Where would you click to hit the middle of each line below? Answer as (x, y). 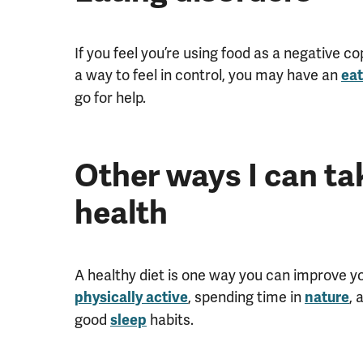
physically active (131, 297)
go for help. (110, 97)
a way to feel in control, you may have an (208, 75)
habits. (170, 319)
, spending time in (246, 297)
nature (327, 297)
